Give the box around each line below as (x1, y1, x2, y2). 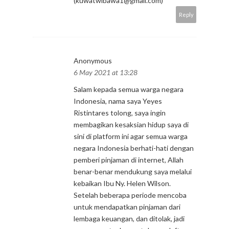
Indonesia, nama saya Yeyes (74, 97, 162, 105)
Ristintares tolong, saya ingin (74, 108, 166, 117)
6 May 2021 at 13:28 (74, 68, 138, 77)
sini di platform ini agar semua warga (74, 132, 188, 141)
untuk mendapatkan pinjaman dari (74, 202, 180, 211)
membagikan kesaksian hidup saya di (74, 120, 189, 129)
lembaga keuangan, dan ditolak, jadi (74, 214, 185, 223)
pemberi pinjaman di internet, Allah (74, 155, 184, 164)
